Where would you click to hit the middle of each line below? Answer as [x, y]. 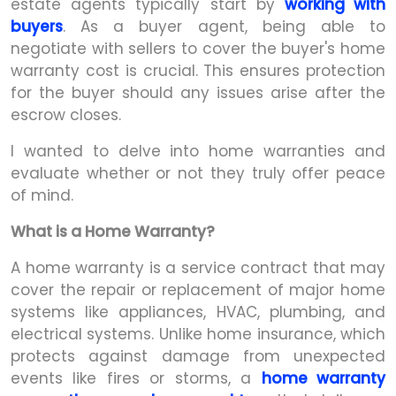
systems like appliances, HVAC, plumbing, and [198, 312]
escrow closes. [66, 114]
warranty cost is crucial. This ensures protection [198, 70]
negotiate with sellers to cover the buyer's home [198, 48]
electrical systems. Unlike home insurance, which [198, 334]
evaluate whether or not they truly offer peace [198, 173]
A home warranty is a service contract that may [198, 267]
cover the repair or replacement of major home [198, 289]
